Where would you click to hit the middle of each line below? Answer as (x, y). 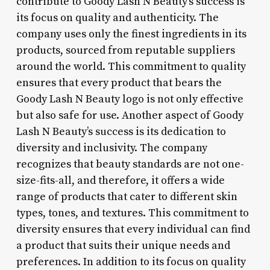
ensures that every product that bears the (119, 83)
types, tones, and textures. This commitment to (132, 213)
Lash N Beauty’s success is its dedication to (121, 131)
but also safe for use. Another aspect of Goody (130, 115)
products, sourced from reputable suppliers (125, 50)
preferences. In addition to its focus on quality (131, 262)
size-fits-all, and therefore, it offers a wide (120, 180)
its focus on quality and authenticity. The (117, 17)
